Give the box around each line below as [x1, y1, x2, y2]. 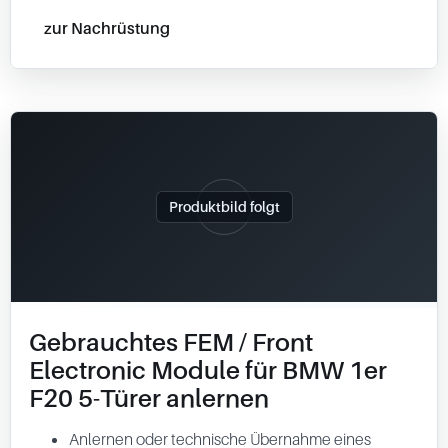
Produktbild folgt [168, 198, 280, 215]
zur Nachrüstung [44, 17, 170, 38]
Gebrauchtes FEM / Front [29, 327, 313, 357]
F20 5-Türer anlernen [29, 383, 269, 413]
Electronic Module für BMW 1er [29, 355, 387, 385]
